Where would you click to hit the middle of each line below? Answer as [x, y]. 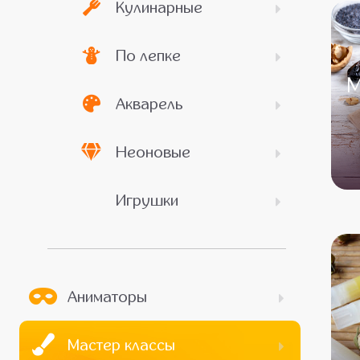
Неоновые [153, 152]
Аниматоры [107, 297]
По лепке [148, 55]
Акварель [149, 104]
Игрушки [147, 200]
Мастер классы [121, 345]
